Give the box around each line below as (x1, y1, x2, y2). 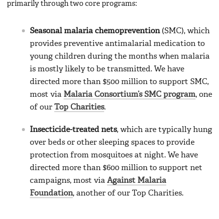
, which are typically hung (117, 126, 212, 134)
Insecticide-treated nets (30, 126, 117, 134)
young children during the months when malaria (30, 52, 210, 61)
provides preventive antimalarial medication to (30, 40, 205, 48)
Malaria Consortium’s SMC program (64, 90, 196, 99)
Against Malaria (107, 176, 166, 185)
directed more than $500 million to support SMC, (30, 78, 209, 86)
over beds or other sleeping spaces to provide (30, 138, 195, 147)
